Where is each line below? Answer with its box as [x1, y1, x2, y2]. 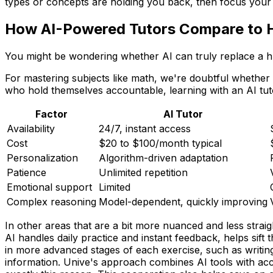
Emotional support [7, 181, 92, 193]
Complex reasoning [7, 196, 96, 208]
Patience [7, 166, 46, 179]
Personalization [7, 152, 78, 164]
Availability [7, 122, 55, 135]
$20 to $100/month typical [99, 137, 222, 149]
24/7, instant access [99, 122, 191, 135]
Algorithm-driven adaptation [99, 152, 228, 164]
